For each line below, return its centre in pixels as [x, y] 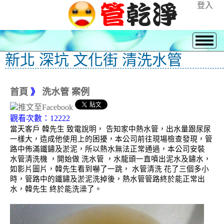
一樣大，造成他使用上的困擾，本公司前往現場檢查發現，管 [111, 139]
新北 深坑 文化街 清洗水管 [93, 60]
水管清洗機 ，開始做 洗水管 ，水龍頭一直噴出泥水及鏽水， [110, 159]
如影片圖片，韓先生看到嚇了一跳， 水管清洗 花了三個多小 [109, 169]
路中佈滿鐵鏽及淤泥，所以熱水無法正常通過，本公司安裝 [107, 149]
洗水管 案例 [66, 92]
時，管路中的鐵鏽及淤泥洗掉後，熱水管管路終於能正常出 [107, 179]
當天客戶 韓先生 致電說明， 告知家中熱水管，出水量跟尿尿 [110, 129]
